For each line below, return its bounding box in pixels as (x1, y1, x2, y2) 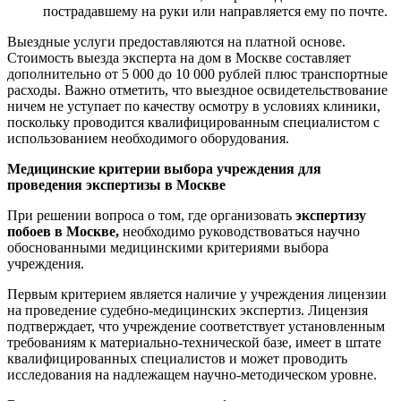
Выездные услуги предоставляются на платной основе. (7, 33, 346, 49)
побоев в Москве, (7, 223, 119, 239)
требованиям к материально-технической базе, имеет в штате (7, 334, 381, 350)
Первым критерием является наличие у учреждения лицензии (7, 286, 387, 302)
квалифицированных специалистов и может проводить (7, 350, 347, 366)
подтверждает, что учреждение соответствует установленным (7, 318, 385, 334)
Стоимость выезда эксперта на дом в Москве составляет (7, 49, 351, 65)
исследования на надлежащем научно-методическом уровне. (7, 366, 377, 382)
